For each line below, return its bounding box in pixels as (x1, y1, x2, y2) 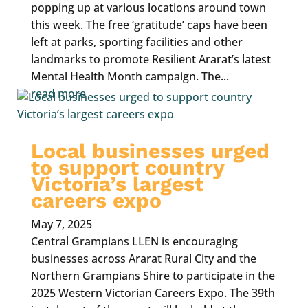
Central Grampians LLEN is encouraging (30, 234, 238, 250)
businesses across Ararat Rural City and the (30, 251, 256, 267)
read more (30, 86, 86, 102)
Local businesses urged (30, 139, 269, 164)
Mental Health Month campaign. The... (30, 69, 229, 85)
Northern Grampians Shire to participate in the (30, 268, 275, 284)
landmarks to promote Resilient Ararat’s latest (30, 52, 271, 67)
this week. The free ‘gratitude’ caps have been (30, 17, 267, 33)
